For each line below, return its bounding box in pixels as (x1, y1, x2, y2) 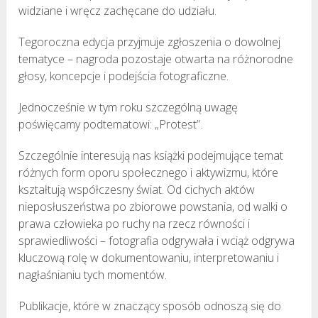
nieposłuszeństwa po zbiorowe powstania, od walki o (18, 198, 288, 214)
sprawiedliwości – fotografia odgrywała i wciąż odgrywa (18, 232, 295, 248)
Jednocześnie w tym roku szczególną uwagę (18, 99, 238, 115)
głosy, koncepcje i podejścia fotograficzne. (18, 67, 229, 84)
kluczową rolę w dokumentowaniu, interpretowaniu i (18, 249, 280, 265)
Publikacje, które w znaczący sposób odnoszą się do (18, 297, 282, 314)
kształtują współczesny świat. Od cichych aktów (18, 181, 256, 197)
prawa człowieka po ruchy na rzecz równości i (18, 215, 251, 231)
